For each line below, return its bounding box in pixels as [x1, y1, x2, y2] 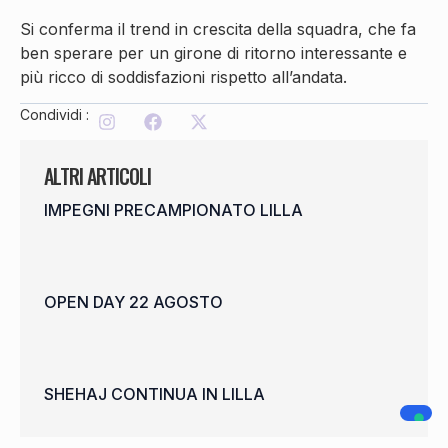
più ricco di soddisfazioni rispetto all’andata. [20, 66, 347, 87]
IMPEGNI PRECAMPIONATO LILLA [44, 200, 303, 221]
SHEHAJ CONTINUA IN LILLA [44, 384, 265, 405]
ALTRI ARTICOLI [44, 161, 151, 192]
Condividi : [20, 106, 89, 124]
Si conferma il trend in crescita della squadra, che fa [20, 18, 416, 39]
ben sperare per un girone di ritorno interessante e [20, 42, 407, 63]
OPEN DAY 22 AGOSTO [44, 292, 223, 313]
